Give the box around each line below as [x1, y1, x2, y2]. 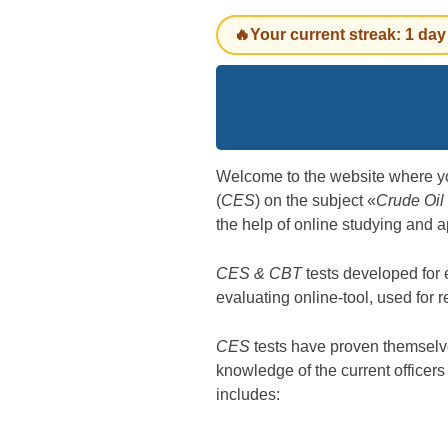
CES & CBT [216, 265, 302, 283]
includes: [216, 386, 280, 404]
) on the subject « [255, 192, 376, 210]
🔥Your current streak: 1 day [234, 25, 446, 43]
